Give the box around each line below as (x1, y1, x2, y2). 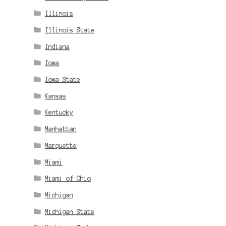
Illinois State (44, 26, 94, 33)
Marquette (44, 142, 77, 149)
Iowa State (44, 76, 80, 83)
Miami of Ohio (44, 175, 91, 182)
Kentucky (44, 109, 73, 116)
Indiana (44, 43, 70, 50)
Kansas (44, 92, 66, 99)
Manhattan (44, 126, 77, 133)
